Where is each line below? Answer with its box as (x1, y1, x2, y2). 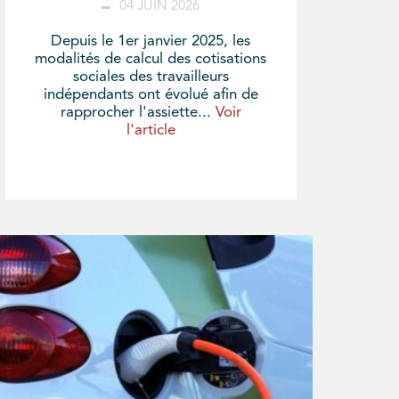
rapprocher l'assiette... (60, 104, 216, 120)
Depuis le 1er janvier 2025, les (51, 33, 251, 49)
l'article (126, 122, 175, 138)
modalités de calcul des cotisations (35, 51, 267, 67)
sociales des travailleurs (72, 69, 229, 85)
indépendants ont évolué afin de (43, 86, 258, 102)
